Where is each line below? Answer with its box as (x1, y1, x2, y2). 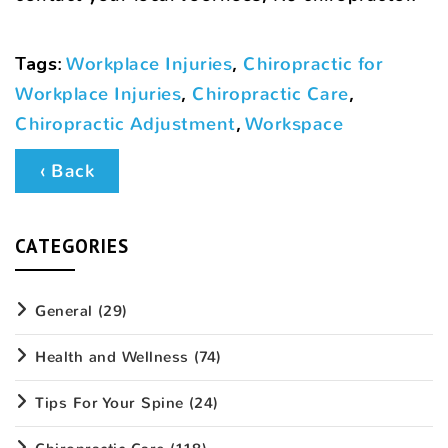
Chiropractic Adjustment (15, 111, 236, 136)
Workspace (245, 111, 343, 136)
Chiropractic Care (192, 81, 349, 106)
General (35, 300, 93, 321)
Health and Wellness (35, 346, 189, 367)
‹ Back (40, 158, 94, 183)
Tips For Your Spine (35, 392, 184, 413)
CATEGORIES (15, 233, 129, 258)
